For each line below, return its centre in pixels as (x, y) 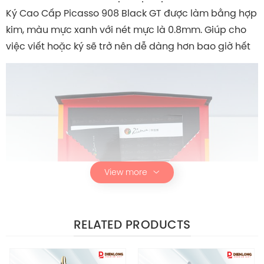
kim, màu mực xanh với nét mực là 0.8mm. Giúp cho (126, 30)
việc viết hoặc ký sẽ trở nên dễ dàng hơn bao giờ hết (128, 46)
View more (126, 172)
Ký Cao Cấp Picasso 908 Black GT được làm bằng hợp (131, 13)
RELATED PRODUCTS (132, 225)
